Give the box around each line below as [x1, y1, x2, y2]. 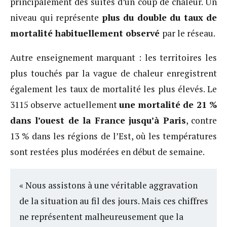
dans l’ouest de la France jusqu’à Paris [10, 115, 186, 127]
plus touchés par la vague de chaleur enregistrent [10, 67, 217, 80]
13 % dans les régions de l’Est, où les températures [10, 130, 217, 142]
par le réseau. [162, 27, 215, 39]
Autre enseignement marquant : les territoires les [10, 52, 217, 64]
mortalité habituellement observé [10, 27, 162, 39]
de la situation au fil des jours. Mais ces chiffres [19, 195, 208, 207]
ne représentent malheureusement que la [19, 211, 183, 223]
